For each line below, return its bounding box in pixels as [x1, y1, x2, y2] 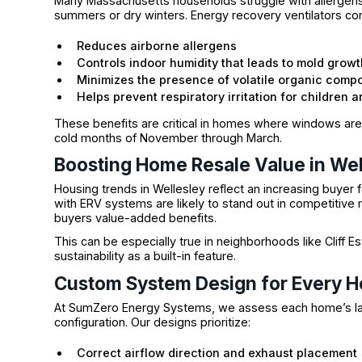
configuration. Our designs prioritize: [54, 314, 251, 329]
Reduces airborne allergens [77, 38, 238, 53]
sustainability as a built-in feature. [54, 249, 237, 263]
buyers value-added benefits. [54, 211, 217, 225]
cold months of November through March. [54, 130, 283, 145]
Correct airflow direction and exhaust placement [77, 345, 358, 360]
